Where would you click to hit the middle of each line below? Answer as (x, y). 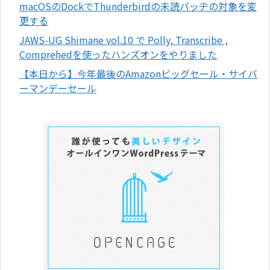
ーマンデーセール (58, 88)
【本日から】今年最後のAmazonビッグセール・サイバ (138, 73)
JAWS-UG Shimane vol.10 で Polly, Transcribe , (124, 39)
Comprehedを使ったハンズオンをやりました (118, 54)
